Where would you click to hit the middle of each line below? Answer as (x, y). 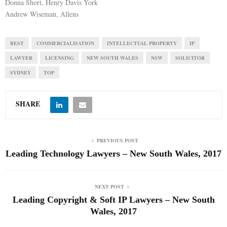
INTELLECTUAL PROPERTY (142, 43)
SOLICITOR (190, 58)
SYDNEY (21, 72)
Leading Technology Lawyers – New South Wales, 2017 (113, 154)
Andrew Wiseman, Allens (42, 14)
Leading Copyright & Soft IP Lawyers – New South (113, 200)
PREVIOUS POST (118, 140)
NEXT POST (109, 186)
